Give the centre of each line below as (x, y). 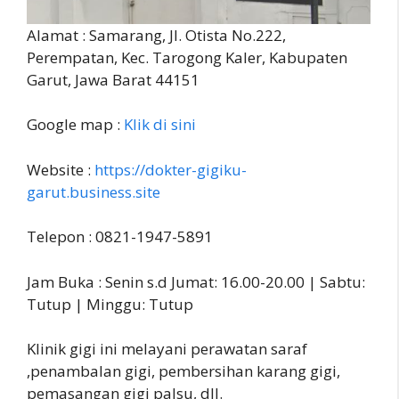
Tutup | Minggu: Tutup (110, 304)
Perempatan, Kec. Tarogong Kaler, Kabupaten (187, 57)
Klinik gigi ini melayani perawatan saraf (167, 349)
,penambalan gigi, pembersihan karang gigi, (183, 371)
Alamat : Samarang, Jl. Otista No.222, (156, 35)
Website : (61, 169)
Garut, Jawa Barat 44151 (113, 79)
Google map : (75, 125)
